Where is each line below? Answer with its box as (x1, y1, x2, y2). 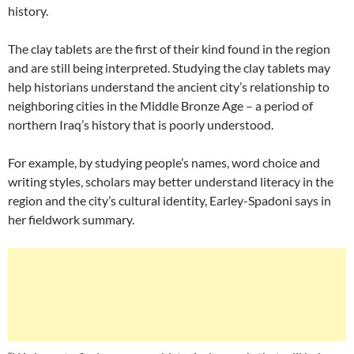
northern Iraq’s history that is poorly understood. (8, 117, 273, 132)
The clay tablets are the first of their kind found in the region (8, 41, 330, 56)
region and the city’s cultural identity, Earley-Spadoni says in (8, 193, 331, 208)
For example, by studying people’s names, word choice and (8, 155, 320, 170)
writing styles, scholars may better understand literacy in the (8, 174, 333, 189)
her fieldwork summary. (8, 212, 134, 227)
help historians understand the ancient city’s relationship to (8, 79, 330, 94)
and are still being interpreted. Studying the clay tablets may (8, 60, 330, 75)
